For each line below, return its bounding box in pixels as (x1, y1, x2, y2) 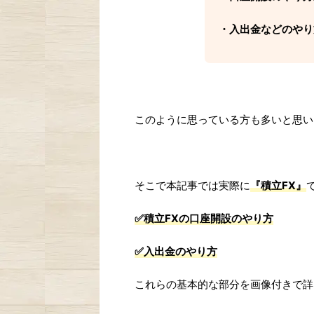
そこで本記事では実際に (135, 179, 250, 192)
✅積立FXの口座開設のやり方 (135, 212, 273, 225)
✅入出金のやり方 (135, 245, 217, 258)
